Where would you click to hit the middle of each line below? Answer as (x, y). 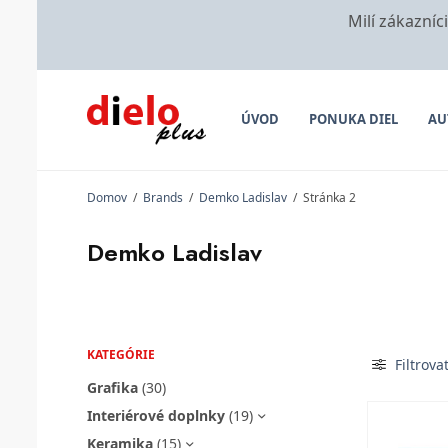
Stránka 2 (328, 198)
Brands (163, 198)
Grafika (112, 387)
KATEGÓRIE (121, 354)
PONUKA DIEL (353, 119)
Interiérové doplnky (156, 415)
